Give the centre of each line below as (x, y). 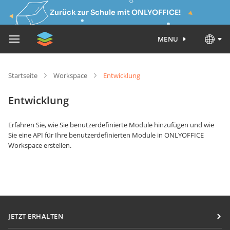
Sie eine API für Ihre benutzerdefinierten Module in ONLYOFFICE (106, 135)
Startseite (23, 75)
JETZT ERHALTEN (36, 216)
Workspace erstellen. (40, 145)
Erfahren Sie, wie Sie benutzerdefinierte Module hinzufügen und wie (111, 125)
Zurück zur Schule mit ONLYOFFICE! (115, 12)
